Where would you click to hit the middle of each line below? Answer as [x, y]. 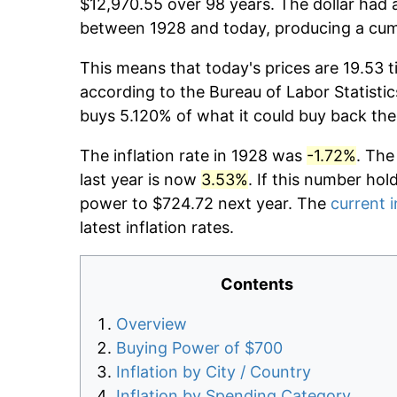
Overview [152, 324]
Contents [257, 284]
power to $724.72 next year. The [205, 204]
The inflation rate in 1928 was [193, 156]
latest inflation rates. [157, 228]
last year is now [140, 180]
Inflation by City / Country [214, 372]
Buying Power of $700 [199, 348]
